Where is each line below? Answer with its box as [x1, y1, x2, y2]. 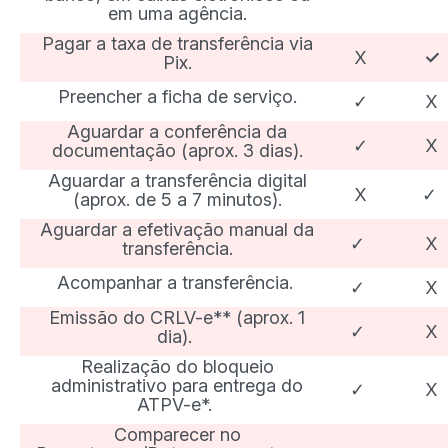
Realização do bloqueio [80, 356, 274, 377]
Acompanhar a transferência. [56, 272, 298, 293]
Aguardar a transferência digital [47, 170, 307, 191]
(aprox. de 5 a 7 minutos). [72, 189, 282, 210]
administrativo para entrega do [51, 375, 303, 396]
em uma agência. [107, 3, 247, 24]
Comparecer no [113, 424, 241, 445]
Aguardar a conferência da [67, 121, 287, 142]
